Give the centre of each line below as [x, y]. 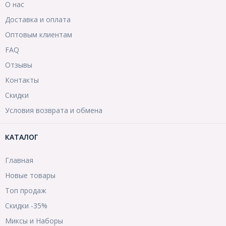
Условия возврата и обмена [54, 110]
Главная [19, 160]
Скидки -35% [26, 206]
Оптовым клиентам [39, 35]
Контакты [22, 80]
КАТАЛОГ [21, 137]
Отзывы [19, 65]
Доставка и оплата [38, 20]
